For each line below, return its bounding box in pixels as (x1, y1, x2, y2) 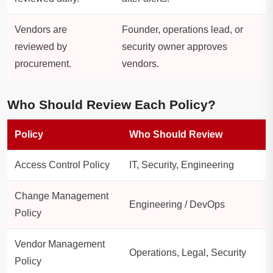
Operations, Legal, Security (129, 247, 246, 258)
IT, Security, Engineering (129, 160, 234, 171)
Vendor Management (15, 239, 105, 250)
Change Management (15, 191, 108, 202)
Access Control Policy (15, 160, 110, 171)
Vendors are (15, 24, 67, 35)
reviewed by (15, 41, 67, 52)
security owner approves (122, 41, 227, 52)
